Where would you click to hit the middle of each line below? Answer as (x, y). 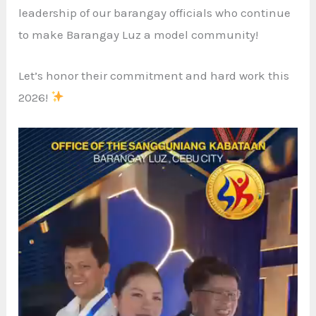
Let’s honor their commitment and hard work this (154, 75)
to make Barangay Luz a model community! (139, 34)
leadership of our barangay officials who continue (155, 12)
